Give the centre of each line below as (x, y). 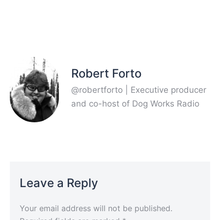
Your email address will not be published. (96, 208)
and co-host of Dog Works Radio (135, 104)
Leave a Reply (59, 183)
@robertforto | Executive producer (139, 90)
